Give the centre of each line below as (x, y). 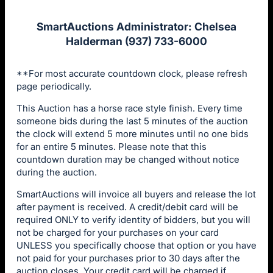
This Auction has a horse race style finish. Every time (129, 108)
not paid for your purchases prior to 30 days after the (128, 258)
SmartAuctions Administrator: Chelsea (136, 26)
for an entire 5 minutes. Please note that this (112, 146)
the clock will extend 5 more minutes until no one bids (133, 133)
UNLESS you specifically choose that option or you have (136, 245)
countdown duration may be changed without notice (128, 159)
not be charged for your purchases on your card (118, 232)
